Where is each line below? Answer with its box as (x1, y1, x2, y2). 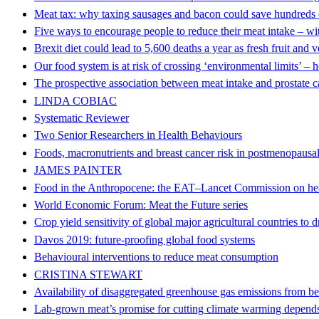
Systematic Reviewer (34, 111, 129, 124)
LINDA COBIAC (34, 94, 117, 107)
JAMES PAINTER (34, 164, 122, 177)
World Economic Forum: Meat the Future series (34, 198, 248, 211)
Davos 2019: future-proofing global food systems (34, 233, 255, 246)
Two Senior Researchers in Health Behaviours (34, 129, 242, 142)
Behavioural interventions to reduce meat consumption (34, 251, 278, 263)
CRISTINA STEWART (34, 268, 142, 281)
